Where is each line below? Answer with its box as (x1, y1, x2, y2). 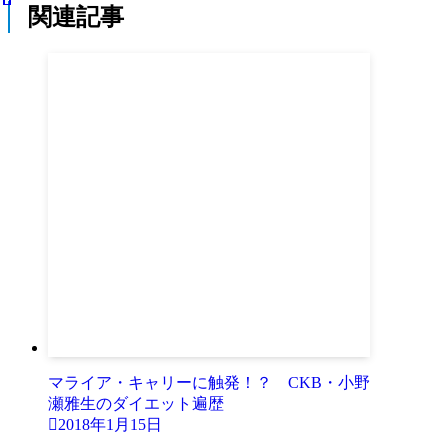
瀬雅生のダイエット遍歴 (48, 395, 224, 413)
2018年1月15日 (58, 416, 162, 434)
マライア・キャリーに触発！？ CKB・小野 (48, 374, 370, 392)
